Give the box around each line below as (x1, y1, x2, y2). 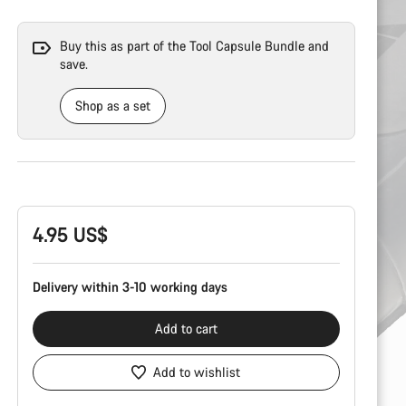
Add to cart (154, 320, 217, 337)
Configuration (15, 179, 92, 197)
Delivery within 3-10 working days (32, 278, 227, 295)
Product (15, 161, 60, 179)
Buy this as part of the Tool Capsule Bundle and (59, 37, 329, 54)
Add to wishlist (153, 363, 241, 381)
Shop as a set (74, 97, 150, 114)
